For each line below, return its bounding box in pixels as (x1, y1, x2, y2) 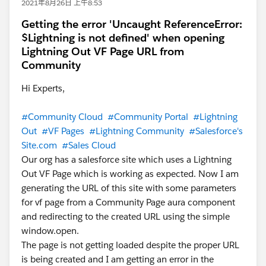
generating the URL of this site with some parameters (21, 182, 236, 194)
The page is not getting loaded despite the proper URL (21, 239, 239, 251)
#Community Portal (107, 110, 188, 122)
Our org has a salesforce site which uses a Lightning (21, 153, 232, 165)
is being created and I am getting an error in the (21, 253, 214, 265)
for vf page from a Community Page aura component (21, 196, 235, 208)
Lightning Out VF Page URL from (21, 44, 184, 58)
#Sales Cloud (62, 139, 116, 151)
